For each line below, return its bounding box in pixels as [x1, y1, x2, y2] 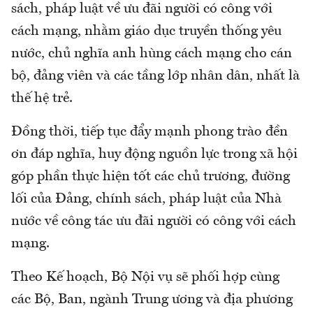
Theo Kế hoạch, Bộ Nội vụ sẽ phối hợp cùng [11, 270, 279, 285]
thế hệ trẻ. [11, 92, 73, 106]
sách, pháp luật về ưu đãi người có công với [11, 2, 272, 17]
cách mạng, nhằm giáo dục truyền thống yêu [11, 24, 282, 39]
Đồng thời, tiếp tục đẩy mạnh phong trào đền [11, 125, 288, 140]
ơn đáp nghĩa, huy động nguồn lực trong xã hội [11, 147, 298, 162]
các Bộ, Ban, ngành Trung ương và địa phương [11, 293, 293, 307]
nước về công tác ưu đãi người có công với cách [11, 214, 296, 229]
